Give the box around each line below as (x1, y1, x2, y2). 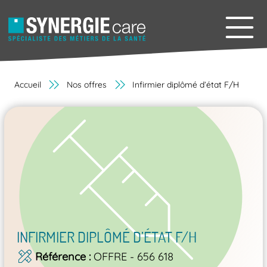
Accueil (14, 79, 41, 90)
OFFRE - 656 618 (94, 249, 174, 263)
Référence (35, 249, 86, 263)
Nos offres (66, 79, 107, 90)
